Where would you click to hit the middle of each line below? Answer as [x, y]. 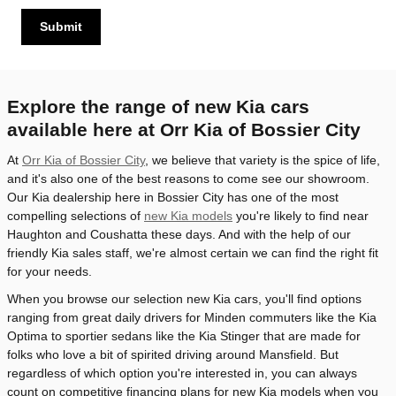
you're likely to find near [301, 215]
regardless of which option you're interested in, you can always [182, 373]
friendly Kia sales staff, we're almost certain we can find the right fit [193, 252]
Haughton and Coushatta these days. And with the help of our [179, 234]
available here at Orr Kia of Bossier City [184, 130]
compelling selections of [76, 215]
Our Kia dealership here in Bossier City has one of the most [173, 197]
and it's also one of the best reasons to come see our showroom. [188, 178]
